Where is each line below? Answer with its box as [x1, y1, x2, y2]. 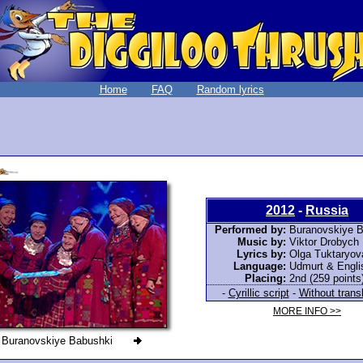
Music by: [237, 235, 286, 248]
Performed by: [214, 223, 286, 236]
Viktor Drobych [288, 235, 359, 248]
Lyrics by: [236, 247, 286, 260]
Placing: [244, 271, 286, 284]
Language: [233, 259, 286, 272]
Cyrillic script [228, 286, 289, 299]
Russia [305, 203, 348, 217]
